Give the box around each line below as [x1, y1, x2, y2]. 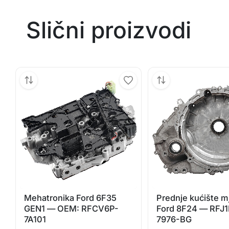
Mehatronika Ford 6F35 [24, 192, 117, 203]
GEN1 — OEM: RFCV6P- [24, 203, 119, 214]
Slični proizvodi [26, 16, 192, 44]
